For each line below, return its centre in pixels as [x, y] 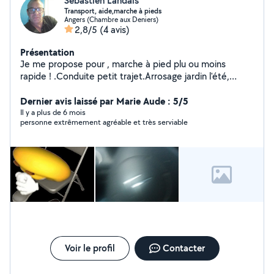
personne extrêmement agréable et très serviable [104, 122]
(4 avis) [115, 30]
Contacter [183, 248]
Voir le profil [90, 248]
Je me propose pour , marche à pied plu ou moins [123, 64]
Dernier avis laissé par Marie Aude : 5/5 [104, 101]
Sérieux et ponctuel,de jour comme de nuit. [110, 88]
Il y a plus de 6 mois [53, 112]
